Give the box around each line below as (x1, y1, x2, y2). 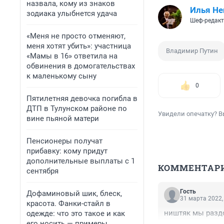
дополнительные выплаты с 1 (26, 156, 135, 165)
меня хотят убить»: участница (26, 41, 131, 50)
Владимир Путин (166, 47, 218, 55)
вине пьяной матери (26, 114, 99, 123)
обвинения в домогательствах (26, 61, 135, 70)
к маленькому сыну (26, 71, 96, 80)
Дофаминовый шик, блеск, (26, 189, 122, 198)
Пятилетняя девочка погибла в (26, 94, 137, 103)
